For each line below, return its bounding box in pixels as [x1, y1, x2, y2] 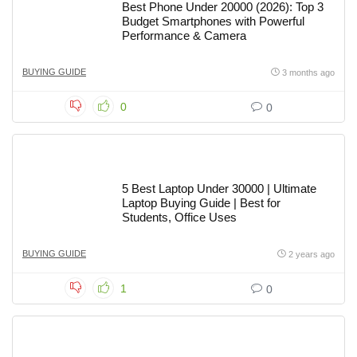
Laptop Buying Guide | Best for [122, 196, 280, 210]
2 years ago [288, 249, 335, 259]
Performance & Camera [122, 29, 246, 42]
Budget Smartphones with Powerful [122, 14, 304, 28]
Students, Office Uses [122, 210, 237, 224]
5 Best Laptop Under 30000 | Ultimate [122, 182, 316, 195]
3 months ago [282, 68, 335, 77]
